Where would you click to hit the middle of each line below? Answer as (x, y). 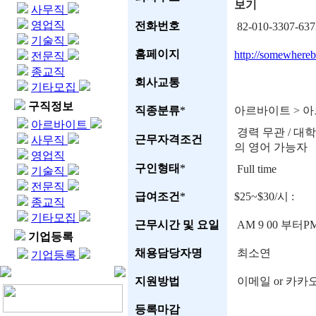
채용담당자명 (169, 253)
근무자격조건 (169, 139)
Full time (255, 169)
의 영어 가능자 (271, 147)
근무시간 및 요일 (177, 225)
